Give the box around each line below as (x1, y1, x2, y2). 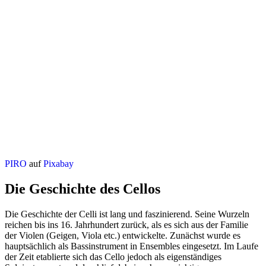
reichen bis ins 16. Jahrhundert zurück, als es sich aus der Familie (5, 219, 248, 230)
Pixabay (43, 158, 74, 169)
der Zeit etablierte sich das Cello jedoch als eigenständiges (5, 251, 221, 262)
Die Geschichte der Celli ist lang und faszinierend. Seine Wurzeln (5, 208, 249, 219)
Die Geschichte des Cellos (5, 180, 160, 197)
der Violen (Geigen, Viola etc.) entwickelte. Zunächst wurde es (5, 230, 240, 240)
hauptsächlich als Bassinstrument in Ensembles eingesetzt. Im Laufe (5, 240, 258, 251)
